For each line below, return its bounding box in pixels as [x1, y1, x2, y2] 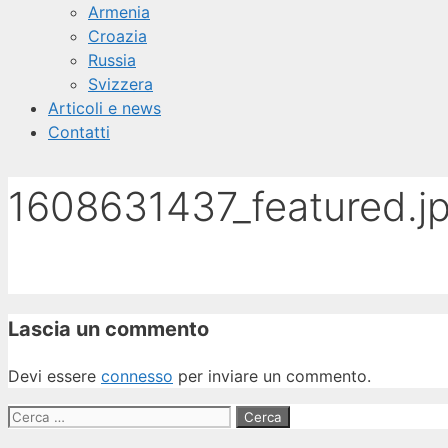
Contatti [48, 122, 110, 142]
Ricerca [7, 405, 66, 426]
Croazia [88, 26, 147, 46]
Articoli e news [48, 98, 161, 118]
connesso [101, 366, 173, 387]
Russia [88, 50, 136, 70]
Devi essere [8, 366, 101, 387]
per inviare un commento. [173, 366, 371, 387]
